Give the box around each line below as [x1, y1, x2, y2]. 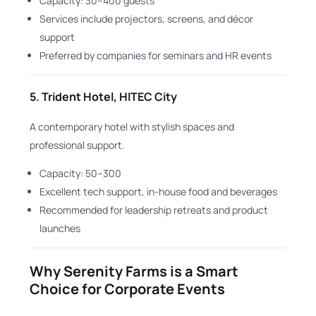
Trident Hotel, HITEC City [42, 88, 178, 104]
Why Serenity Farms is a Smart [30, 261, 239, 281]
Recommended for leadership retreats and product [39, 202, 269, 217]
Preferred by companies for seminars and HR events [39, 49, 272, 63]
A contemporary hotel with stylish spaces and [30, 119, 235, 133]
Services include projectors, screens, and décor [39, 12, 254, 26]
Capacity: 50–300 [39, 166, 122, 180]
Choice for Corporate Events [30, 279, 226, 298]
